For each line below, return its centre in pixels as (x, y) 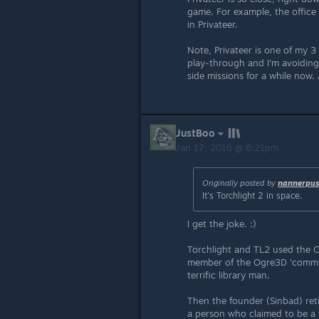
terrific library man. (229, 275)
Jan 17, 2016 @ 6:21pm (229, 147)
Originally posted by (240, 183)
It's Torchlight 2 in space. (252, 195)
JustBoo (195, 133)
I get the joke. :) (222, 224)
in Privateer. (213, 24)
